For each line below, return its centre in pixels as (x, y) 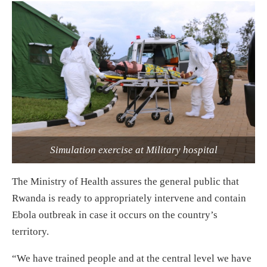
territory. (30, 231)
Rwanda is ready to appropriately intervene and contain (129, 198)
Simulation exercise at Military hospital (133, 150)
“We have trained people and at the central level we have (132, 258)
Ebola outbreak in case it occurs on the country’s (115, 215)
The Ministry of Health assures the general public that (125, 181)
